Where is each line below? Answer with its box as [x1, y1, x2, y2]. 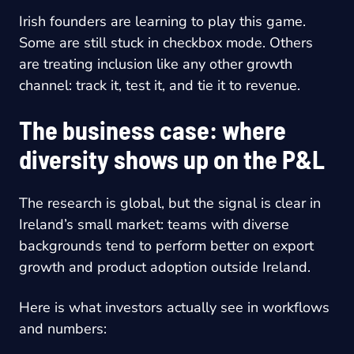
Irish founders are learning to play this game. [19, 12, 306, 32]
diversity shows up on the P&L [19, 144, 325, 175]
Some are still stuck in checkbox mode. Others [19, 33, 313, 53]
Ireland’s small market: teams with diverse [19, 215, 289, 235]
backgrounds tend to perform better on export [19, 236, 314, 256]
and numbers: [19, 319, 107, 339]
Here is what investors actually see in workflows [19, 298, 330, 318]
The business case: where [19, 115, 286, 145]
